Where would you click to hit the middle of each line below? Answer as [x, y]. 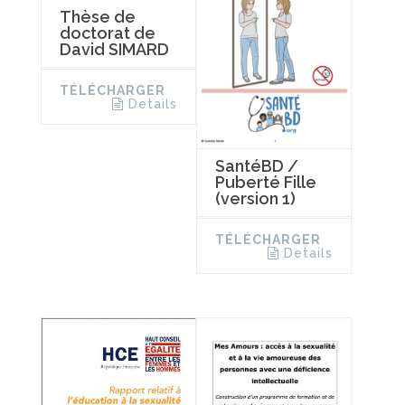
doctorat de [108, 33]
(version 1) [255, 198]
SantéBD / [256, 165]
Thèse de [98, 16]
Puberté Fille [265, 182]
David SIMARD [114, 49]
